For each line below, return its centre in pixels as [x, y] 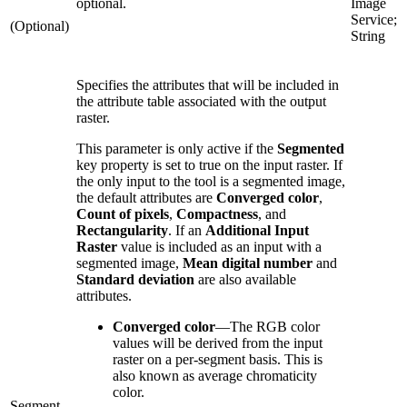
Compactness [217, 213]
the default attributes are [146, 197]
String [368, 35]
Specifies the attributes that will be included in [208, 84]
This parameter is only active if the [177, 148]
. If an [187, 230]
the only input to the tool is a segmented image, [211, 181]
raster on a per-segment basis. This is [218, 359]
